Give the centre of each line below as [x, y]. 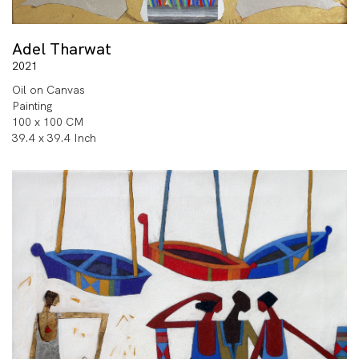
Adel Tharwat [62, 48]
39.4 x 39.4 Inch [54, 137]
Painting [32, 105]
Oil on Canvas [48, 89]
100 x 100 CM [48, 121]
